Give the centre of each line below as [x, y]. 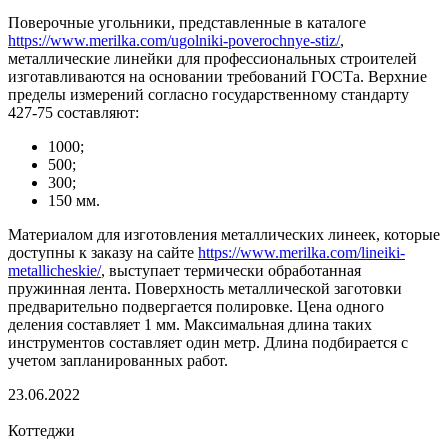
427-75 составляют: [73, 112]
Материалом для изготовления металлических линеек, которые [224, 234]
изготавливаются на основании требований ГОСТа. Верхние [217, 76]
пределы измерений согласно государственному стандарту [208, 94]
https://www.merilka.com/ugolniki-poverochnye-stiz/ [174, 40]
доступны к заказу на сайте [103, 252]
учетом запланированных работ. [118, 360]
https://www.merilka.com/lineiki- [301, 252]
